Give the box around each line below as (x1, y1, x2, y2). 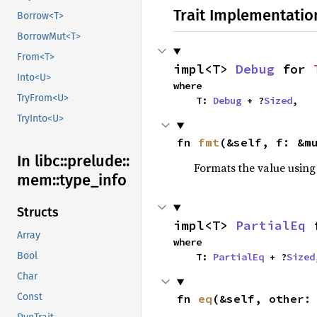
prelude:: (67, 151, 129, 171)
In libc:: (17, 151, 67, 171)
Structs (17, 204, 59, 221)
